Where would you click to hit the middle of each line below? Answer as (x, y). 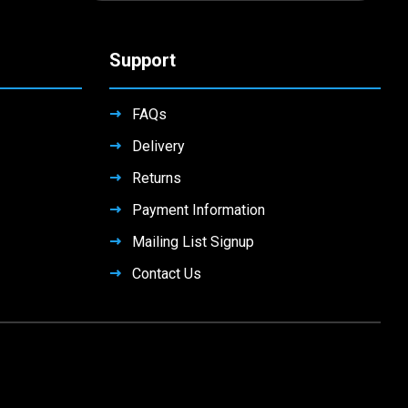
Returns (156, 178)
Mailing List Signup (193, 242)
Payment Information (198, 210)
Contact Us (166, 274)
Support (142, 61)
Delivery (158, 147)
